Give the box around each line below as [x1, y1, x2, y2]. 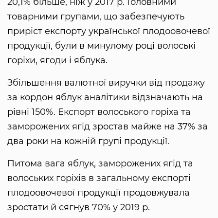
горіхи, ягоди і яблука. [7, 54, 108, 66]
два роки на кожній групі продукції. [7, 135, 169, 146]
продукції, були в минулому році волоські [7, 40, 196, 51]
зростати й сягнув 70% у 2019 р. [7, 201, 150, 213]
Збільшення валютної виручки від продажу [7, 77, 205, 88]
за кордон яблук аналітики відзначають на [7, 91, 203, 103]
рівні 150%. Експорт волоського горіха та [7, 106, 191, 117]
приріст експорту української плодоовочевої [7, 25, 210, 36]
